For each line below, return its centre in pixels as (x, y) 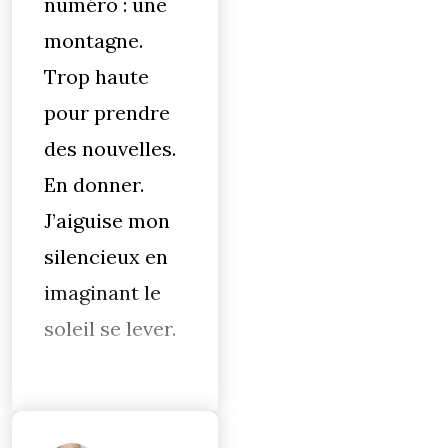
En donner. (94, 184)
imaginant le (102, 292)
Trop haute (96, 76)
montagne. (93, 40)
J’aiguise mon (107, 220)
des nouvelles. (110, 148)
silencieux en (106, 256)
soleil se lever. (110, 328)
